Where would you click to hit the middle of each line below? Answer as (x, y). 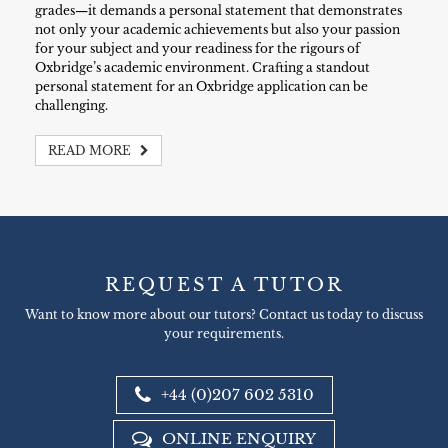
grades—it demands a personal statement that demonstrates (218, 10)
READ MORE (91, 150)
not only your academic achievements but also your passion (217, 29)
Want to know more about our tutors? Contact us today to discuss (224, 314)
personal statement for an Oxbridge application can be (201, 86)
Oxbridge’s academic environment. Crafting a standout (202, 67)
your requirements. (224, 333)
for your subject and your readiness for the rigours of (197, 48)
